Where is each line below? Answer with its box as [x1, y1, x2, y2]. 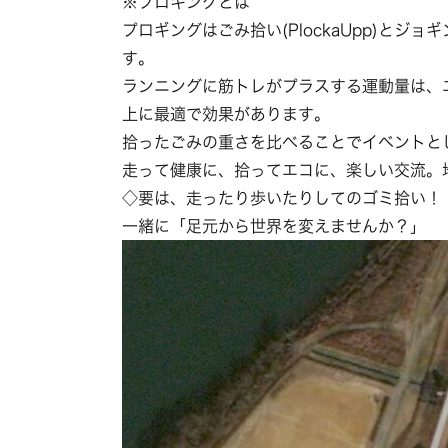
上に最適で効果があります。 [122, 106, 330, 122]
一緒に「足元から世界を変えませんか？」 [122, 218, 426, 234]
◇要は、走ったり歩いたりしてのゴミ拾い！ [122, 190, 442, 206]
